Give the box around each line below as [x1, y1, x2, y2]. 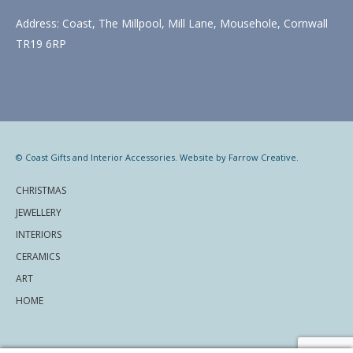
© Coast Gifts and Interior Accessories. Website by [16, 150, 229, 163]
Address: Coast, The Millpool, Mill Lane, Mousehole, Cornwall [16, 15, 328, 31]
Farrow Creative [229, 150, 296, 163]
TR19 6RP [16, 35, 66, 51]
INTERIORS [16, 228, 61, 242]
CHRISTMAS [16, 184, 66, 198]
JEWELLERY [16, 206, 61, 220]
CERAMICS [16, 250, 60, 264]
